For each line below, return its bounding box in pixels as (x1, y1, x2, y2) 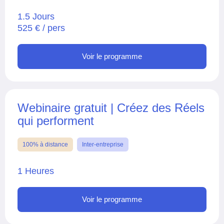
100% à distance (22, 140, 68, 148)
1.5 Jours (17, 11, 54, 21)
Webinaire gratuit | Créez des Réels (17, 100, 204, 114)
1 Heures (17, 165, 54, 176)
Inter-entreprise (82, 140, 123, 148)
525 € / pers (17, 22, 65, 33)
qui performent (17, 113, 94, 127)
